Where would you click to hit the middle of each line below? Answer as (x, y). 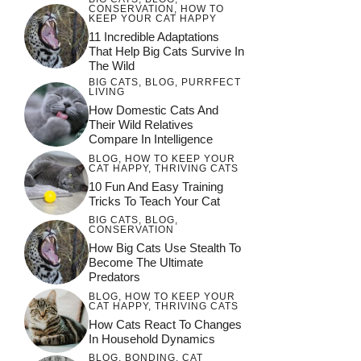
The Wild (112, 66)
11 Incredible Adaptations (154, 37)
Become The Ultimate (146, 263)
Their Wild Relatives (141, 125)
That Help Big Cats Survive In (166, 52)
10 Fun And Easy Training (156, 186)
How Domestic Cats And (154, 110)
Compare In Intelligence (151, 139)
